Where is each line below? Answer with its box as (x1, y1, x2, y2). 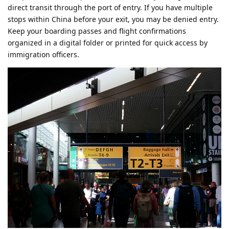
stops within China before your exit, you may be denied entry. (8, 14, 219, 25)
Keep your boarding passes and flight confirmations (8, 26, 186, 36)
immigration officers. (8, 50, 79, 60)
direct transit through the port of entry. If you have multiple (8, 3, 213, 13)
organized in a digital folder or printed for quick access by (8, 38, 208, 48)
